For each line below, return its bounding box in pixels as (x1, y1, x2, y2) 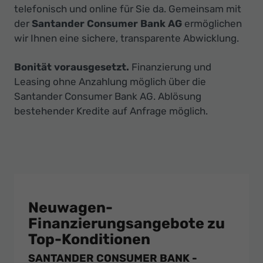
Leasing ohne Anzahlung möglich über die (14, 75, 206, 87)
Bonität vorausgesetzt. (14, 60, 129, 73)
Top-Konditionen (28, 230, 150, 248)
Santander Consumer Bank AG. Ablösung (14, 90, 201, 102)
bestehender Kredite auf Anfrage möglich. (14, 104, 208, 117)
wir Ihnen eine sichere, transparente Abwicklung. (14, 32, 239, 44)
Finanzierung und (129, 60, 211, 73)
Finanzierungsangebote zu (28, 214, 225, 232)
